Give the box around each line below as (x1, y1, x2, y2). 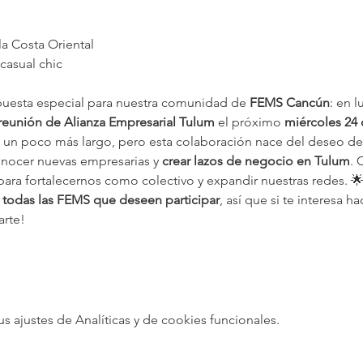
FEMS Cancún (249, 95, 330, 111)
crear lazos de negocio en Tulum (161, 153, 350, 169)
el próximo (214, 114, 284, 130)
